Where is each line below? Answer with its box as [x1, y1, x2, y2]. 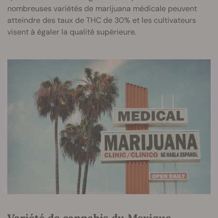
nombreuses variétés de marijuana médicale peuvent [7, 3, 197, 14]
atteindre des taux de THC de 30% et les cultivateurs [7, 15, 196, 26]
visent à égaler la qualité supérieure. [7, 27, 136, 37]
